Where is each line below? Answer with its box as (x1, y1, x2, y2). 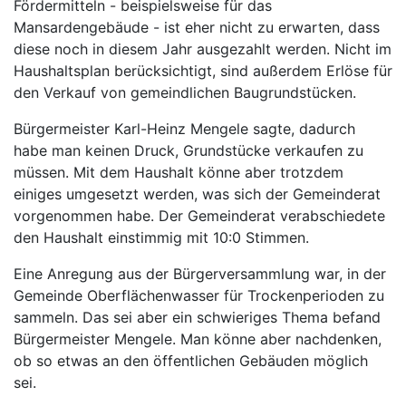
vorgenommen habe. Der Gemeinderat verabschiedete (14, 207, 385, 225)
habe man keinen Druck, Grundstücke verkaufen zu (14, 141, 363, 159)
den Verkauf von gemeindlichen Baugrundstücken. (14, 83, 361, 101)
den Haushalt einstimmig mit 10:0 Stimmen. (14, 228, 314, 246)
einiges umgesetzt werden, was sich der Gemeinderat (14, 185, 381, 203)
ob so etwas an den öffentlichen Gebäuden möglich (14, 352, 368, 370)
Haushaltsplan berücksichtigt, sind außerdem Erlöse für (14, 62, 392, 80)
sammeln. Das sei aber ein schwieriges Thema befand (14, 308, 381, 326)
